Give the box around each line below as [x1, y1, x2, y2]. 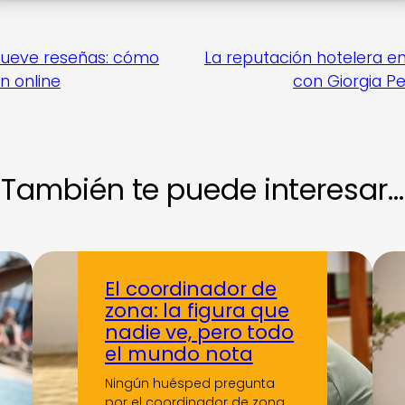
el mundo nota [105, 340, 253, 369]
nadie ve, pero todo [105, 318, 295, 347]
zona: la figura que [105, 297, 290, 325]
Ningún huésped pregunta [105, 374, 275, 393]
